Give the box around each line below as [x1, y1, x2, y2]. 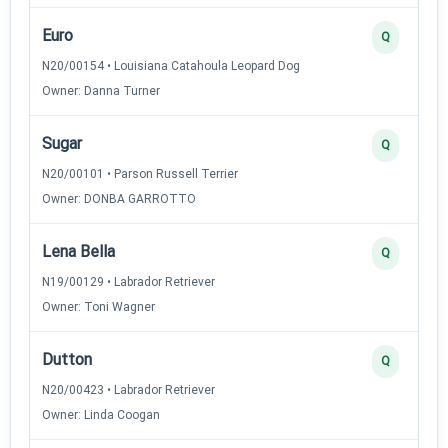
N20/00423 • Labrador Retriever [42, 382, 215, 397]
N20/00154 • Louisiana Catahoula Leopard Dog [42, 58, 300, 73]
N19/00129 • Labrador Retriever [42, 274, 215, 289]
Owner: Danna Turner [42, 83, 160, 98]
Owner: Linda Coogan [42, 407, 160, 422]
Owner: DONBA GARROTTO [42, 191, 196, 206]
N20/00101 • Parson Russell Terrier [42, 166, 238, 181]
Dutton [42, 349, 92, 369]
